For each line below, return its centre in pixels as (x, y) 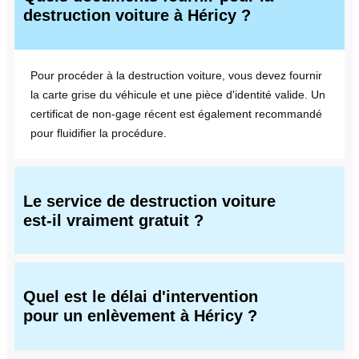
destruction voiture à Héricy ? (137, 15)
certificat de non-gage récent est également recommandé (176, 113)
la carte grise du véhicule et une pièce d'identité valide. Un (178, 94)
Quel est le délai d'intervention (141, 297)
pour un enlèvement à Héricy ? (140, 316)
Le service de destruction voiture (149, 201)
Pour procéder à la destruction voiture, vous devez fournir (176, 75)
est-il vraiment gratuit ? (113, 220)
